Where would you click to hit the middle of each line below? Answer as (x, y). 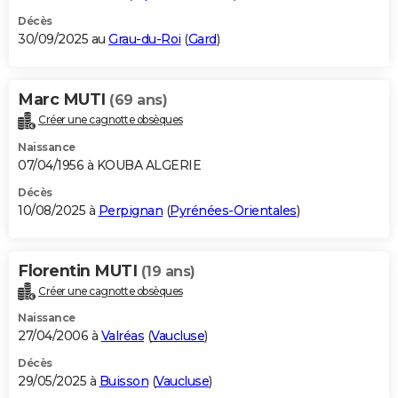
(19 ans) (168, 271)
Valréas (122, 336)
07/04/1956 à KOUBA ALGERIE (109, 165)
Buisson (123, 382)
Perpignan (130, 210)
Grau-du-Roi (145, 39)
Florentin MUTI (80, 271)
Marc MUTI (64, 99)
